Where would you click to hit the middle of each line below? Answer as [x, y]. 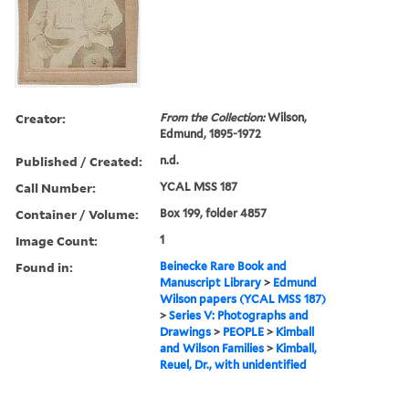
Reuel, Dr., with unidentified [234, 364]
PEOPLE [244, 331]
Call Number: [56, 187]
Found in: [44, 267]
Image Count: [57, 240]
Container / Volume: [77, 214]
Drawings [186, 331]
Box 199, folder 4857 [214, 213]
